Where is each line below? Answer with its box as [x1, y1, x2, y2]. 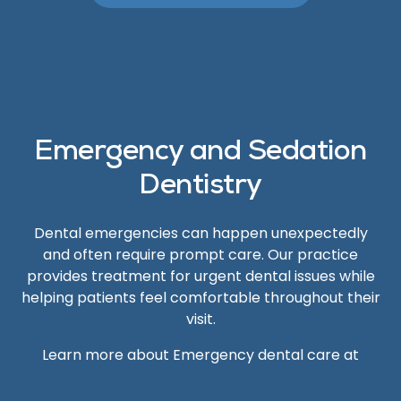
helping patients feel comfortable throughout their [21, 287, 380, 308]
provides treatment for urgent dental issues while [26, 266, 375, 286]
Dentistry [139, 174, 262, 202]
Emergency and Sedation [34, 140, 367, 168]
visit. [185, 309, 216, 329]
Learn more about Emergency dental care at [42, 345, 359, 365]
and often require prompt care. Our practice [43, 244, 358, 265]
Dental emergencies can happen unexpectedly [33, 223, 368, 243]
